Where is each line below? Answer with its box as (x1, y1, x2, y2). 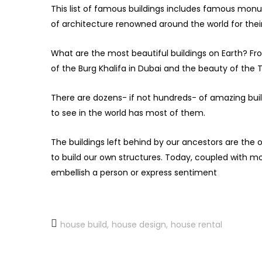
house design (112, 219, 166, 231)
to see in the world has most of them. (51, 107, 205, 119)
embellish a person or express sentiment (51, 167, 217, 179)
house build (60, 219, 107, 231)
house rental (171, 219, 222, 231)
